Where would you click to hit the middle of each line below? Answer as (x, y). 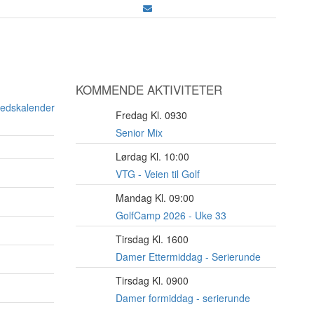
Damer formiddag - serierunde (183, 298)
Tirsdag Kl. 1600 (152, 239)
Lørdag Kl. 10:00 (152, 156)
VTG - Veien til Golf (157, 174)
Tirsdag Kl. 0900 (152, 280)
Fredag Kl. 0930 (151, 115)
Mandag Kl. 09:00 (155, 198)
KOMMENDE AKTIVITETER (149, 89)
